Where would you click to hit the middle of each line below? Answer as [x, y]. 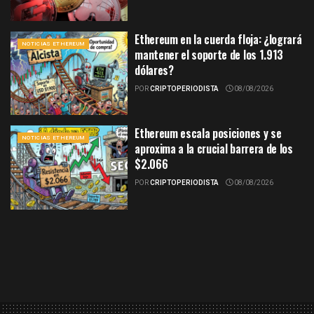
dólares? [154, 70]
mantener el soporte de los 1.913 [209, 54]
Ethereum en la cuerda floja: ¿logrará [218, 39]
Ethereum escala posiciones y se [208, 134]
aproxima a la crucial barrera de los [214, 149]
